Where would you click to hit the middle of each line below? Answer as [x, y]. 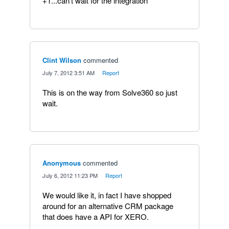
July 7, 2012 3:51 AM [68, 73]
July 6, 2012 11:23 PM [70, 175]
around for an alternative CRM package [108, 206]
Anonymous [62, 163]
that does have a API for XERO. [96, 216]
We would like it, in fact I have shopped [107, 195]
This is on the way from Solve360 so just [110, 92]
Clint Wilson [62, 60]
